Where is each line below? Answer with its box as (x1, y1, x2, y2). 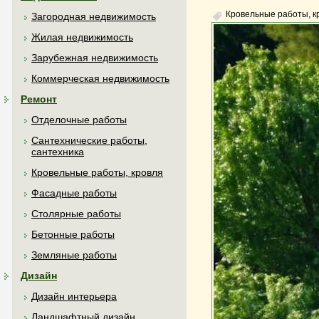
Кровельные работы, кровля (31, 167, 163, 178)
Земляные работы (31, 249, 117, 261)
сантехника (31, 146, 84, 157)
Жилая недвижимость (31, 31, 133, 43)
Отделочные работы (31, 114, 127, 125)
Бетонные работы (31, 229, 115, 240)
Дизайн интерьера (31, 291, 117, 302)
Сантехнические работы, (31, 135, 147, 146)
